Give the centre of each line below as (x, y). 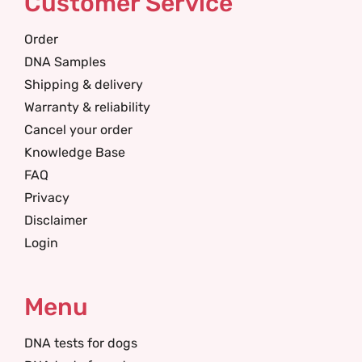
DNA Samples (65, 62)
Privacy (47, 198)
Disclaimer (56, 220)
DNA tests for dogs (81, 343)
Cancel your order (78, 130)
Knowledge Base (75, 152)
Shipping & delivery (84, 84)
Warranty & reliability (87, 107)
